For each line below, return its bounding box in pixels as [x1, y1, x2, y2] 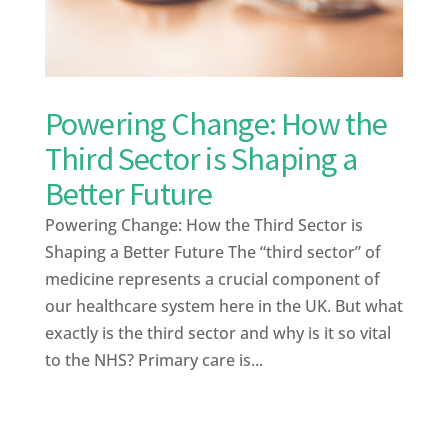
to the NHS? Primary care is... [44, 349, 263, 372]
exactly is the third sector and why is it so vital [44, 322, 391, 345]
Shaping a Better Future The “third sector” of [44, 241, 381, 264]
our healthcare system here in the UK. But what [44, 295, 403, 318]
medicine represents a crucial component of [44, 268, 380, 291]
